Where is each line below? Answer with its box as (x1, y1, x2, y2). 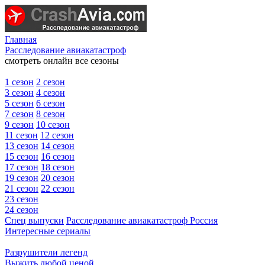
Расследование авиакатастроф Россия (66, 215, 218, 225)
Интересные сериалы (5, 226, 91, 236)
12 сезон (40, 130, 74, 140)
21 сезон (5, 183, 38, 193)
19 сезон (5, 173, 38, 183)
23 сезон (5, 194, 38, 204)
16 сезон (41, 151, 75, 161)
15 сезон (5, 151, 38, 161)
